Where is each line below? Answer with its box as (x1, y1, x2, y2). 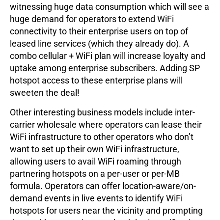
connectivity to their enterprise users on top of (10, 26, 188, 37)
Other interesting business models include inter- (10, 107, 195, 118)
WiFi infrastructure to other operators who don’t (10, 132, 193, 142)
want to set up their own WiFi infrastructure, (10, 144, 179, 155)
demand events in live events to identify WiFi (10, 193, 183, 204)
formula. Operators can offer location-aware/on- (10, 181, 196, 192)
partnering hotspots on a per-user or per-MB (10, 168, 180, 179)
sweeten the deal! (10, 87, 80, 98)
